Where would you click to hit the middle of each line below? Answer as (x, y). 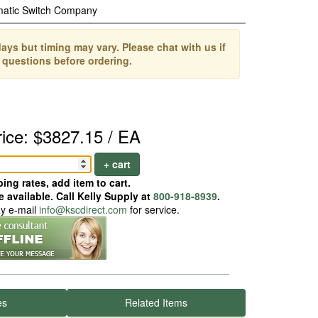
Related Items (156, 302)
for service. (153, 209)
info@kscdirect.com (83, 209)
